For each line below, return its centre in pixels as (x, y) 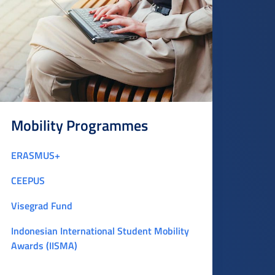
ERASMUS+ (36, 155)
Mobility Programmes (79, 125)
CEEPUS (28, 180)
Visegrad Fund (42, 205)
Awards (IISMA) (44, 244)
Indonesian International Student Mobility (100, 230)
